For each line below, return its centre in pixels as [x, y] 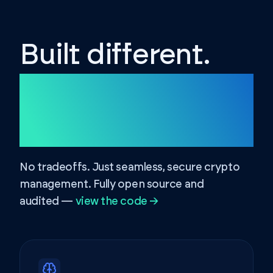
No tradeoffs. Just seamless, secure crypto [130, 168]
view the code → [117, 202]
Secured [76, 92]
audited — [46, 202]
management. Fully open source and [112, 185]
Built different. [115, 55]
